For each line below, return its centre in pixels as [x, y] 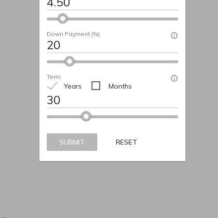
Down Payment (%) [73, 34]
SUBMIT [72, 142]
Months [120, 86]
